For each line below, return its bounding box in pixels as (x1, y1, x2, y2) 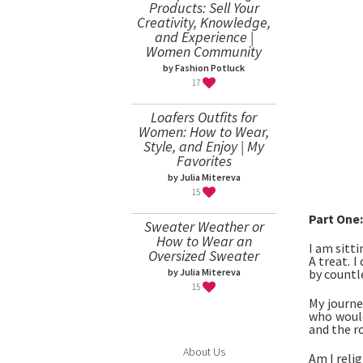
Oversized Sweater (148, 246, 259, 265)
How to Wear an (156, 232, 252, 250)
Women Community (146, 42, 262, 61)
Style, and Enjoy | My (143, 137, 264, 156)
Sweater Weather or (143, 217, 264, 236)
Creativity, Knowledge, (137, 13, 271, 32)
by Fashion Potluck (163, 62, 245, 74)
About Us (182, 344, 225, 359)
